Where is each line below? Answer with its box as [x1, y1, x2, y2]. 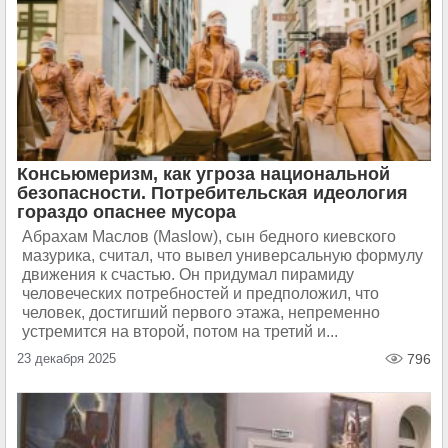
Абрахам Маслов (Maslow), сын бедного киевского [22, 228, 396, 245]
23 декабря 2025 [17, 351, 116, 366]
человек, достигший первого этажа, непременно [22, 304, 380, 321]
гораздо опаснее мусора [17, 202, 236, 222]
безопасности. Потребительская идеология [17, 183, 408, 203]
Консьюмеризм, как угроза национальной [17, 164, 390, 184]
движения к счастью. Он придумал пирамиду [22, 266, 354, 283]
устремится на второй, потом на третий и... [22, 323, 338, 340]
